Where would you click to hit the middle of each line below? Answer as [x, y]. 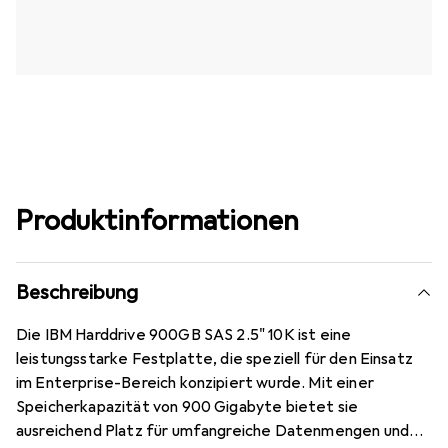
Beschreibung [77, 293]
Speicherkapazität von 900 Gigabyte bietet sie [187, 407]
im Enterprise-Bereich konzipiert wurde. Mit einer [195, 383]
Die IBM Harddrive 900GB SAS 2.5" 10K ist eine [184, 335]
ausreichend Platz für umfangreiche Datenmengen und [212, 431]
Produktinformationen [157, 221]
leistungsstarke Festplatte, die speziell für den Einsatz [214, 359]
